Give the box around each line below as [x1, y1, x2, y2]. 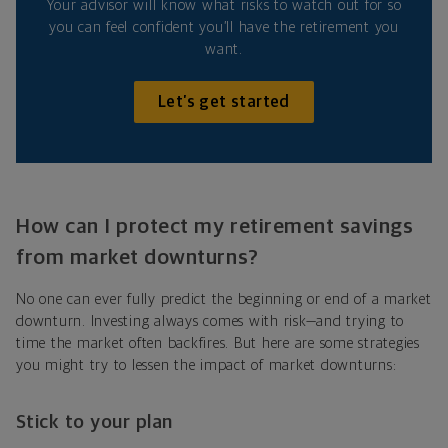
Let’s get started [158, 94, 290, 111]
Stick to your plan [16, 413, 173, 433]
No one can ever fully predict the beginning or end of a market [16, 292, 432, 308]
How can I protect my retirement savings [16, 216, 414, 238]
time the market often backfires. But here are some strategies [16, 336, 420, 352]
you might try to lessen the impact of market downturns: [16, 358, 397, 374]
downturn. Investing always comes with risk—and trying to [16, 314, 404, 330]
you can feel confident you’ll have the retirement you [49, 20, 399, 36]
